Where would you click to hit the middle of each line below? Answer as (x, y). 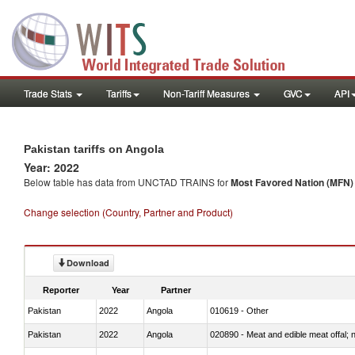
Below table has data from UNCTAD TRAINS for (127, 182)
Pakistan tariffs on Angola (94, 149)
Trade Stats (49, 93)
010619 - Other (239, 310)
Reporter (61, 290)
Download (88, 263)
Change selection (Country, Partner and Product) (128, 212)
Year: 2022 (52, 167)
